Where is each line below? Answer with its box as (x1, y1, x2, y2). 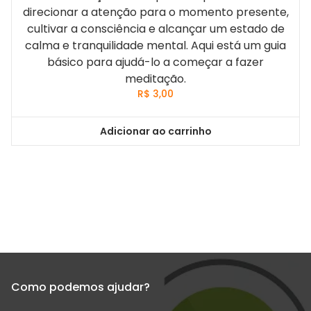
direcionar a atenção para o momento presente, (22, 3, 289, 20)
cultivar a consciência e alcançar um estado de (26, 20, 285, 37)
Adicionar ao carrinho (99, 124, 212, 138)
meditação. (125, 70, 186, 87)
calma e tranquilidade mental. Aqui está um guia (25, 37, 286, 53)
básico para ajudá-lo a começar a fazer (47, 53, 264, 70)
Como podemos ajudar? (11, 279, 150, 296)
